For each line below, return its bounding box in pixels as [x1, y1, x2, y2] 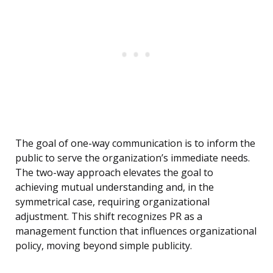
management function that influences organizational [15, 224, 257, 238]
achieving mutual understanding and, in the [15, 180, 214, 194]
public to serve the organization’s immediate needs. [15, 151, 250, 165]
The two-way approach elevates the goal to [15, 166, 213, 180]
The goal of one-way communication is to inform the [15, 136, 255, 151]
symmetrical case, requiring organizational [15, 195, 210, 209]
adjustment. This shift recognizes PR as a [15, 210, 202, 224]
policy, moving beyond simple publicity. [15, 239, 192, 253]
